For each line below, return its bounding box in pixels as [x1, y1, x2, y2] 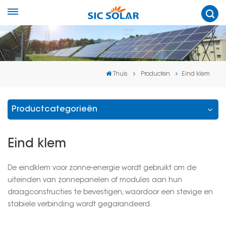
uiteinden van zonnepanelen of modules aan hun [8, 177, 182, 184]
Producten [141, 71, 170, 77]
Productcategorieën [12, 105, 97, 114]
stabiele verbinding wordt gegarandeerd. [8, 201, 152, 208]
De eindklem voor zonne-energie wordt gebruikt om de [8, 164, 196, 172]
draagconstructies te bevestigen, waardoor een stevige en [8, 189, 213, 196]
